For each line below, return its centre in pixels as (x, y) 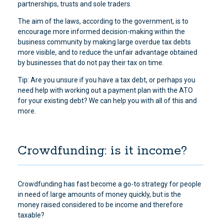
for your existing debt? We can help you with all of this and (107, 101)
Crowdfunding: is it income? (102, 151)
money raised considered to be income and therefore (100, 205)
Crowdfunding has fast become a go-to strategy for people (109, 184)
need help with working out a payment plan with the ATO (105, 90)
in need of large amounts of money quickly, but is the (99, 194)
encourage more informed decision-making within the (101, 32)
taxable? (31, 215)
